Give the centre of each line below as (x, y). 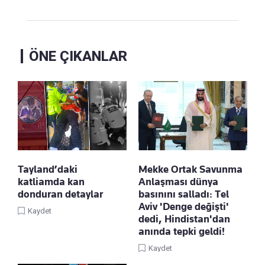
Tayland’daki (48, 169)
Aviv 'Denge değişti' (184, 206)
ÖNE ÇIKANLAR (78, 56)
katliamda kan (51, 181)
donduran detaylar (60, 194)
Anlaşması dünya (178, 181)
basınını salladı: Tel (184, 194)
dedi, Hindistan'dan (184, 219)
